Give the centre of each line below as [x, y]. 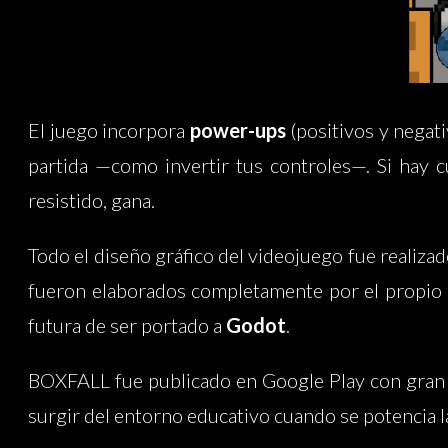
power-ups [237, 130]
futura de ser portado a [127, 325]
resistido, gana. [91, 200]
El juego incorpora [109, 130]
